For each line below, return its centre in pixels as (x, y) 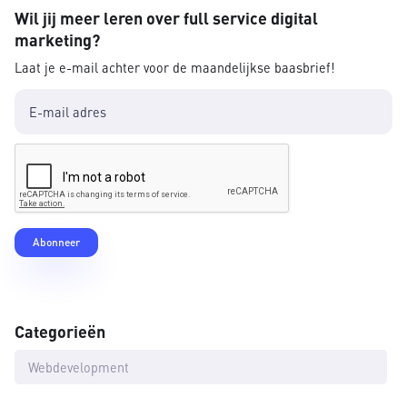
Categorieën (60, 331)
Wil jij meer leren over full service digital (166, 17)
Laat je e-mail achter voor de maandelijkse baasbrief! (175, 67)
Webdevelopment (79, 367)
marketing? (57, 39)
